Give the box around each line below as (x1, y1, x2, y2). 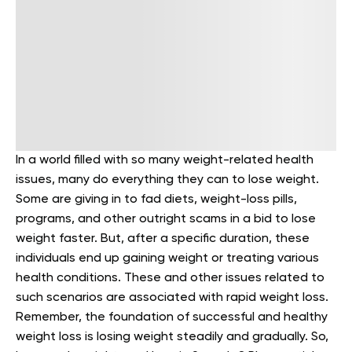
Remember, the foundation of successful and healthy (16, 311, 328, 324)
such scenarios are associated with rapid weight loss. (16, 291, 328, 305)
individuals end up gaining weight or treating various (16, 252, 319, 266)
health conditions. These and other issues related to (16, 272, 324, 285)
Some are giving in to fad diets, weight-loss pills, (16, 193, 297, 207)
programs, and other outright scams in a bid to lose (16, 213, 316, 226)
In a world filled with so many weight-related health (16, 154, 313, 167)
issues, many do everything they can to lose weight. (16, 174, 319, 187)
